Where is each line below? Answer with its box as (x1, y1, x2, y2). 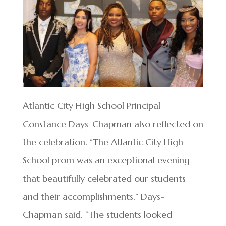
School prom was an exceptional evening (22, 154, 190, 166)
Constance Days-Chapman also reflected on (22, 118, 203, 130)
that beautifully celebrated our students (22, 172, 186, 184)
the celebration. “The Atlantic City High (22, 136, 183, 148)
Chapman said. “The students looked (22, 208, 172, 220)
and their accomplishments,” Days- (22, 190, 164, 202)
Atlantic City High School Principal (22, 99, 160, 111)
